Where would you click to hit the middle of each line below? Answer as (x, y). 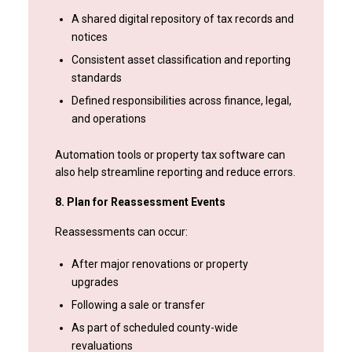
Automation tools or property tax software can (170, 155)
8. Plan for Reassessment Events (140, 202)
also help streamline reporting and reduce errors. (175, 172)
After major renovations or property (159, 264)
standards (96, 78)
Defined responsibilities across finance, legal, (181, 101)
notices (89, 37)
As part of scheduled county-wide (154, 328)
